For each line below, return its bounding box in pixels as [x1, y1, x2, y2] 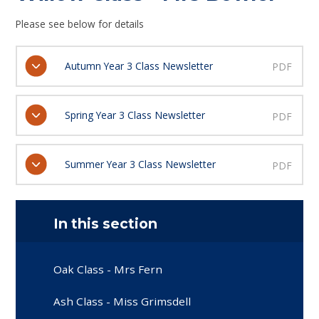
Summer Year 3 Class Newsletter [64, 157, 216, 172]
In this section [53, 215, 158, 233]
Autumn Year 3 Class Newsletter [64, 58, 213, 73]
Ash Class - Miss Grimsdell [53, 293, 192, 308]
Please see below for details [16, 16, 145, 31]
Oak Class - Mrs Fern [53, 261, 163, 276]
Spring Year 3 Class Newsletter [64, 108, 205, 122]
